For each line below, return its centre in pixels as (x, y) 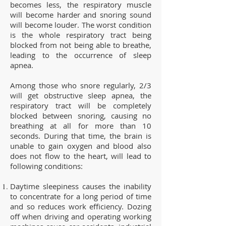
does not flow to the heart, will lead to (81, 156)
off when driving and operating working (81, 216)
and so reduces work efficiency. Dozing (81, 206)
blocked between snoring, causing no (81, 115)
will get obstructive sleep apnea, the (81, 95)
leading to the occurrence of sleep (81, 55)
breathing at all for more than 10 (81, 125)
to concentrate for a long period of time (81, 196)
